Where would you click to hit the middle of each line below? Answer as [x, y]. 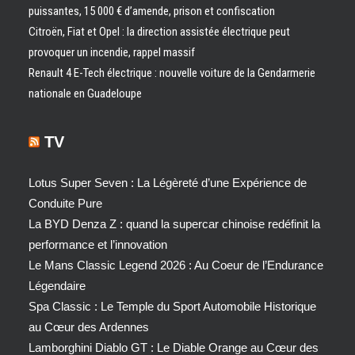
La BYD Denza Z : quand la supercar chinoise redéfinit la [174, 224]
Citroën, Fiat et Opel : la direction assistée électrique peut [159, 32]
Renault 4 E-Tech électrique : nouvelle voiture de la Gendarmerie [172, 73]
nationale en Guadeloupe [85, 94]
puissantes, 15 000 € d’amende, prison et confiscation [152, 11]
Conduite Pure [65, 203]
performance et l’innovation [98, 244]
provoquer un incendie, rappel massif [112, 52]
